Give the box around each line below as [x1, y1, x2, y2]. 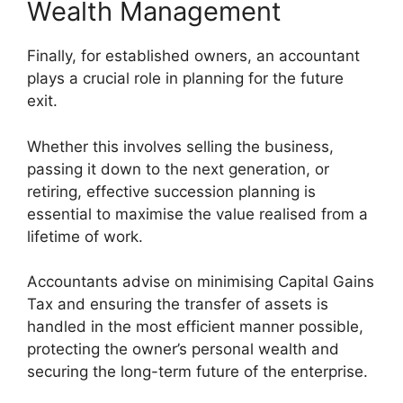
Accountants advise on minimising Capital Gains [27, 273, 374, 291]
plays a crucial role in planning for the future [27, 69, 344, 88]
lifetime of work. [27, 227, 143, 246]
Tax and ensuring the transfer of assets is [27, 295, 328, 314]
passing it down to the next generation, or [27, 159, 329, 178]
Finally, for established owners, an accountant [27, 47, 360, 66]
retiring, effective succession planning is [27, 182, 316, 201]
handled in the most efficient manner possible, [27, 318, 363, 336]
